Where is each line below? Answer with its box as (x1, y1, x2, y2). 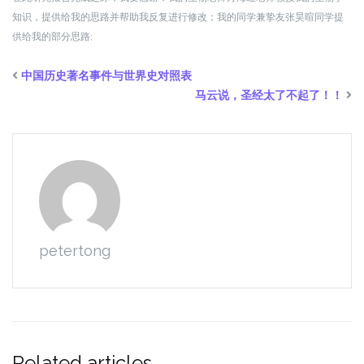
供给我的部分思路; (12, 31, 154, 42)
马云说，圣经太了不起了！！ (195, 89, 343, 102)
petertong (39, 242, 110, 259)
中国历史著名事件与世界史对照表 (21, 69, 192, 82)
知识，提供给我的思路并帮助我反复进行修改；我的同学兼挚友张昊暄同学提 (12, 11, 344, 23)
